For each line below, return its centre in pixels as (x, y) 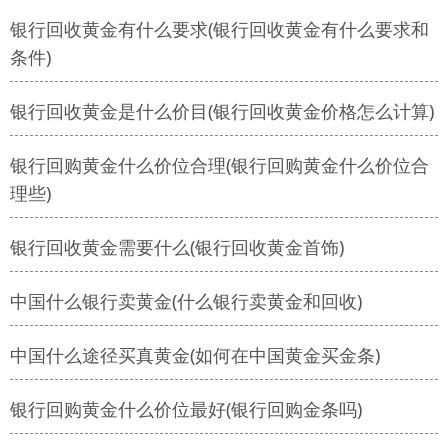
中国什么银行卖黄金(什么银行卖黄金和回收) (186, 301)
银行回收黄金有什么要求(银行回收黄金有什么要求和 (219, 29)
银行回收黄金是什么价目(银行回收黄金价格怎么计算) (222, 111)
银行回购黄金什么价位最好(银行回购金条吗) (186, 409)
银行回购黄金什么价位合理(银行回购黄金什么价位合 (219, 165)
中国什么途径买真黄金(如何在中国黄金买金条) (195, 355)
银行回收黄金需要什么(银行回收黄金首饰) (177, 247)
